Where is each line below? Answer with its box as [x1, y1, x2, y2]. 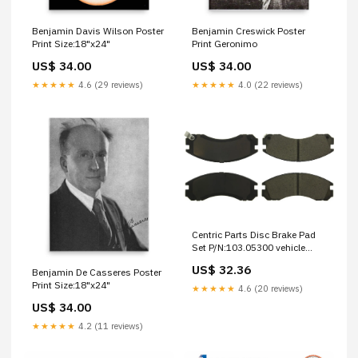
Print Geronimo [192, 38, 257, 50]
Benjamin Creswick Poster [192, 25, 305, 37]
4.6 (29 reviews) [76, 79, 143, 90]
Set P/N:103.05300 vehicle [192, 241, 305, 253]
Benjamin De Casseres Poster [32, 266, 161, 278]
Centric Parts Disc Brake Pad [192, 229, 316, 241]
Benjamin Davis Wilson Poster [32, 25, 164, 37]
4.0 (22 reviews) [236, 79, 303, 90]
